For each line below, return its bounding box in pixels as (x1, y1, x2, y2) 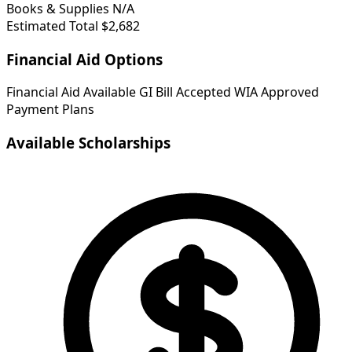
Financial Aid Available (6, 83, 136, 101)
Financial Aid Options (6, 49, 163, 69)
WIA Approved (234, 83, 319, 101)
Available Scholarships (6, 133, 170, 153)
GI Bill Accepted (139, 83, 231, 101)
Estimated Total (6, 16, 98, 35)
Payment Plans (6, 101, 94, 119)
